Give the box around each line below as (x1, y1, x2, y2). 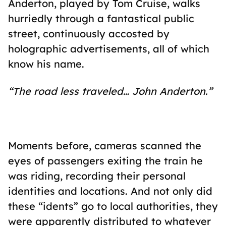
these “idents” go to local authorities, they (8, 200, 218, 212)
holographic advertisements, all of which (8, 42, 209, 55)
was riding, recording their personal (8, 169, 186, 182)
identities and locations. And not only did (8, 185, 212, 197)
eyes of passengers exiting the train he (8, 154, 203, 167)
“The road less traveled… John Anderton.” (8, 85, 212, 97)
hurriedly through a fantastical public (8, 12, 194, 25)
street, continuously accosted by (8, 27, 169, 40)
